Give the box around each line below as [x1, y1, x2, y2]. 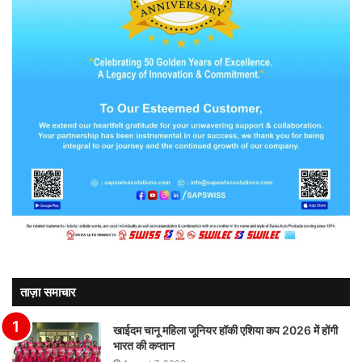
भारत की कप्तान [113, 339, 175, 353]
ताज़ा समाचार [20, 284, 76, 301]
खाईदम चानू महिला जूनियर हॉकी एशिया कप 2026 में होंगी [113, 323, 338, 338]
